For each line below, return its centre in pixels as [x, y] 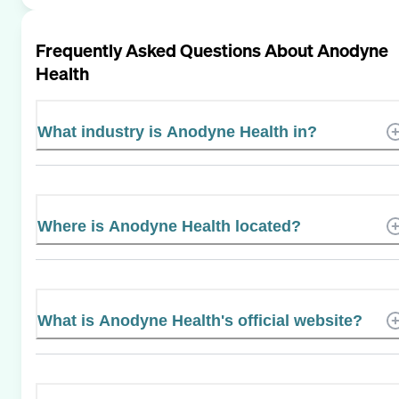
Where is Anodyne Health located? [169, 226]
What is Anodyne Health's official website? [200, 320]
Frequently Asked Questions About [176, 50]
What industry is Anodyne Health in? [177, 131]
